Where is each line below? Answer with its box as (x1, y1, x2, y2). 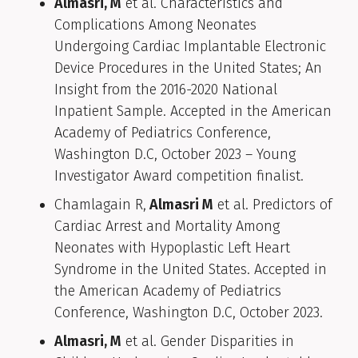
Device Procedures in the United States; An (54, 59, 322, 78)
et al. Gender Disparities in (121, 332, 294, 351)
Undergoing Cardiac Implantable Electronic (54, 38, 326, 56)
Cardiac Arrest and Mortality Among (54, 217, 280, 236)
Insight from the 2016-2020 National (54, 81, 277, 99)
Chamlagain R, (54, 196, 146, 214)
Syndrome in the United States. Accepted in (54, 261, 327, 279)
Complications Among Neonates (54, 16, 257, 34)
